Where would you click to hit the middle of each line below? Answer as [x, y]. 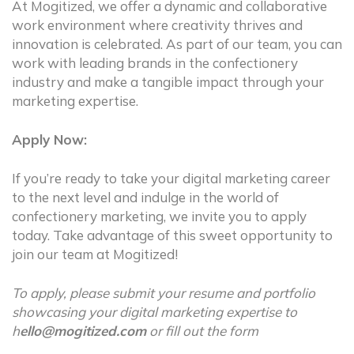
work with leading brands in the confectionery [155, 63]
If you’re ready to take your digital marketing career [171, 178]
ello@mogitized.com [83, 331]
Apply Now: [49, 139]
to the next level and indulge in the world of [145, 197]
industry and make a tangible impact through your [168, 82]
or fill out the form [202, 331]
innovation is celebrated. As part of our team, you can [177, 44]
